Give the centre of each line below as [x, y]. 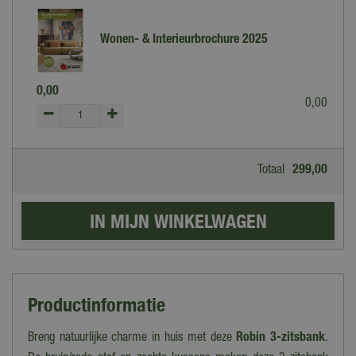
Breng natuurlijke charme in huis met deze [132, 339]
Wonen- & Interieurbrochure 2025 [184, 41]
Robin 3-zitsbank [281, 339]
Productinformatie [97, 305]
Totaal [271, 171]
